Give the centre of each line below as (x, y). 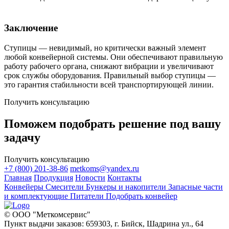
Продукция (53, 177)
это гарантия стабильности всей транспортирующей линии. (109, 85)
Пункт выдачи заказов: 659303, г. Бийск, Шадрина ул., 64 (104, 223)
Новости (90, 177)
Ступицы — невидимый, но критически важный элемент (105, 48)
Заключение (31, 28)
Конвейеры (25, 187)
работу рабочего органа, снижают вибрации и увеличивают (109, 66)
